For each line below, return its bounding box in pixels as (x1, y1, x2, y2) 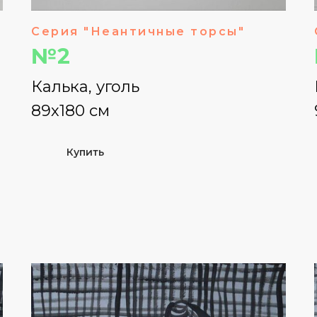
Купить (66, 146, 104, 159)
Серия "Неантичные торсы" (31, 25, 245, 39)
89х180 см (31, 101, 110, 121)
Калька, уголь (31, 77, 139, 97)
